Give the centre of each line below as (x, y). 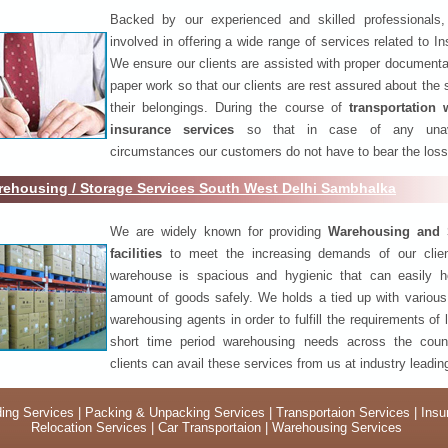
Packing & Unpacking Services (176, 412)
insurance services (172, 129)
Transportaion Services (342, 412)
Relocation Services (88, 427)
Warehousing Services (336, 427)
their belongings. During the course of (226, 107)
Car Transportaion (207, 427)
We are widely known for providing (219, 231)
